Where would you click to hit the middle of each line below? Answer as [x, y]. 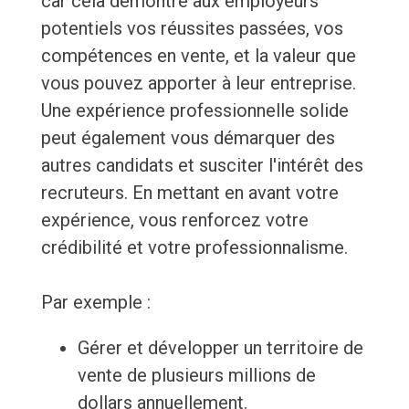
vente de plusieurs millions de [196, 376]
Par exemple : [95, 303]
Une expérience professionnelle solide [194, 111]
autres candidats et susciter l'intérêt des [202, 166]
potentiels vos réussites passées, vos [192, 29]
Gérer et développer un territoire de [220, 348]
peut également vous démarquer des [188, 138]
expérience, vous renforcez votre [174, 220]
